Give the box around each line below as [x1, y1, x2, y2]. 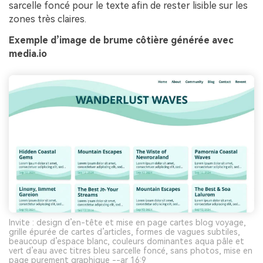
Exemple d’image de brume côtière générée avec [9, 34, 233, 46]
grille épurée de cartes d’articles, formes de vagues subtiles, [9, 227, 240, 237]
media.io [9, 48, 47, 59]
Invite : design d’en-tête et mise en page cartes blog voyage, [9, 218, 246, 228]
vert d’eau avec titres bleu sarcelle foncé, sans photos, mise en [9, 246, 252, 256]
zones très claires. [9, 13, 86, 25]
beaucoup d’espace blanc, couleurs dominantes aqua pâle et [9, 237, 244, 247]
